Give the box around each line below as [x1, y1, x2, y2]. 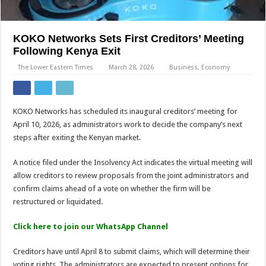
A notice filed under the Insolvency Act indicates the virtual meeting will [13, 158, 253, 167]
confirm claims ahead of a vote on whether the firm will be [13, 184, 211, 194]
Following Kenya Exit [13, 45, 121, 58]
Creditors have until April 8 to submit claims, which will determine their [13, 247, 251, 256]
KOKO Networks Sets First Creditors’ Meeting [13, 33, 245, 45]
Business [169, 64, 198, 72]
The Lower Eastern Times [18, 64, 94, 72]
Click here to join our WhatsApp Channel [13, 222, 169, 232]
